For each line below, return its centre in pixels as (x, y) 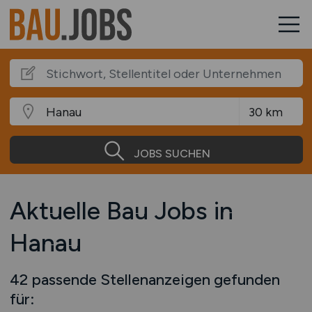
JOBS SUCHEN (172, 153)
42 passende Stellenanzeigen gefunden (145, 279)
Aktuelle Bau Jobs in (121, 211)
